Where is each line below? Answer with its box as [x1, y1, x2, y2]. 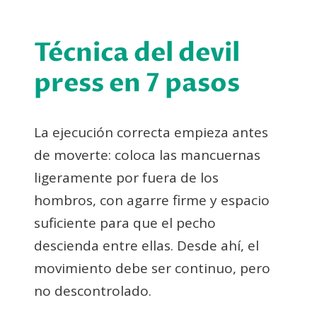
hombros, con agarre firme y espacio [34, 190, 270, 209]
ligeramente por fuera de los [34, 168, 219, 187]
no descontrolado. [34, 281, 151, 300]
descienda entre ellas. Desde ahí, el [34, 236, 259, 255]
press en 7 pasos [34, 65, 240, 100]
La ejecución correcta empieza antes [34, 122, 268, 142]
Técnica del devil [34, 35, 240, 70]
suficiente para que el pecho [34, 213, 216, 232]
